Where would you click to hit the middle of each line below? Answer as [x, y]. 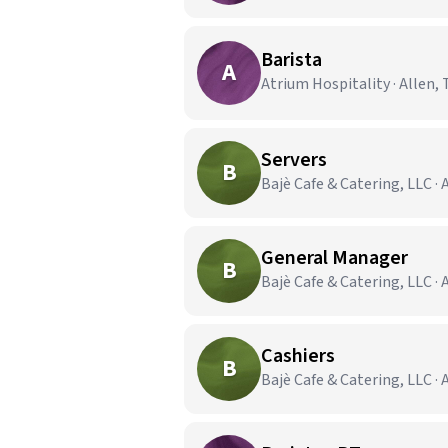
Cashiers [298, 356]
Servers [294, 160]
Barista [291, 60]
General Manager [334, 258]
